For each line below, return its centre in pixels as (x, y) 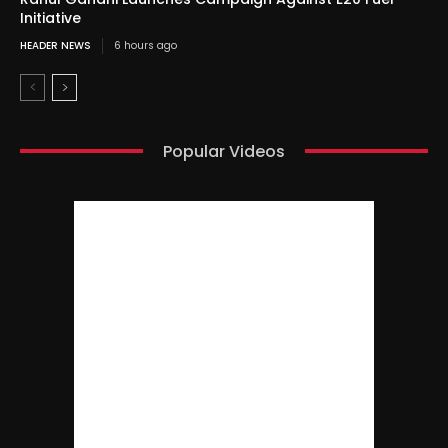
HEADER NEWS (55, 45)
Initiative (50, 17)
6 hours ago (145, 45)
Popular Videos (224, 151)
